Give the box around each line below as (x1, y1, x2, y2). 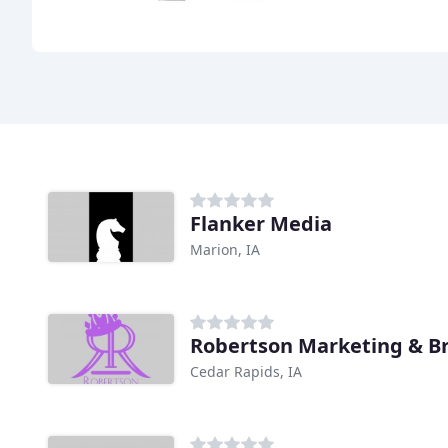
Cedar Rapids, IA (190, 362, 302, 382)
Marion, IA (190, 240, 260, 260)
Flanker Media (190, 210, 332, 238)
